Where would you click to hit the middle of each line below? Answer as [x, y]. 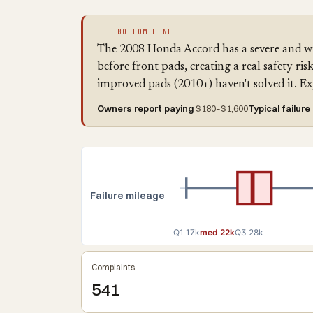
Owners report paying [145, 108]
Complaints [113, 268]
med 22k [217, 233]
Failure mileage [128, 196]
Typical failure [279, 108]
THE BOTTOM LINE [135, 32]
